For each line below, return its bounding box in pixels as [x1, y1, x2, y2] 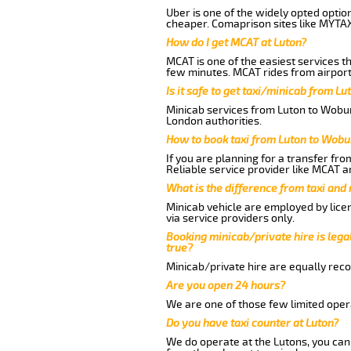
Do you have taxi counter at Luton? [165, 316, 338, 330]
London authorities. [165, 114, 262, 128]
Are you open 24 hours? [165, 278, 285, 292]
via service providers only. [165, 211, 295, 225]
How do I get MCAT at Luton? [165, 35, 306, 49]
